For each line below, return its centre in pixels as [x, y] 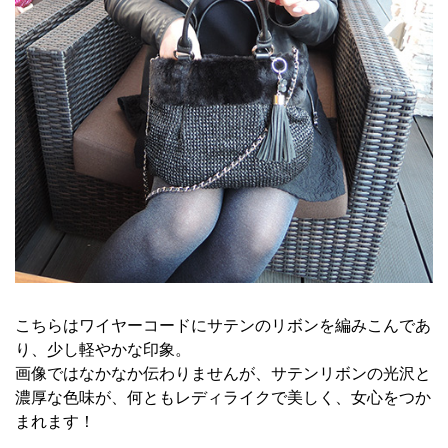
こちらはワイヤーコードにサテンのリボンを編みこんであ [223, 325]
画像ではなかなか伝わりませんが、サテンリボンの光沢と [223, 373]
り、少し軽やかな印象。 [103, 349]
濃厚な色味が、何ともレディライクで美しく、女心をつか [223, 397]
